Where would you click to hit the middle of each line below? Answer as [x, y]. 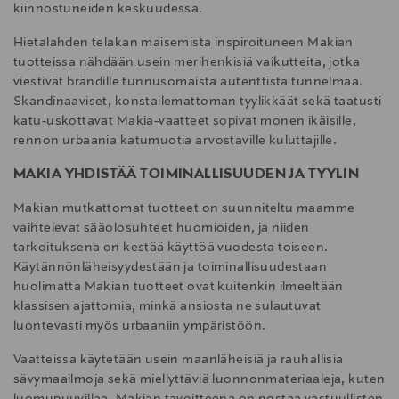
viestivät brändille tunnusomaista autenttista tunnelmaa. [188, 82]
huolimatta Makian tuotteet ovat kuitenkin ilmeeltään [179, 287]
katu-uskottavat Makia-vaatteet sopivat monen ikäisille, [185, 122]
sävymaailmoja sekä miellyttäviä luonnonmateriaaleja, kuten [199, 380]
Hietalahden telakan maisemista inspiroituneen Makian [183, 43]
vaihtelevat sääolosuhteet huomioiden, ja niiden [162, 228]
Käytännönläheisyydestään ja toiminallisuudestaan [171, 268]
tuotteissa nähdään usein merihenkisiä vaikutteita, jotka [187, 63]
